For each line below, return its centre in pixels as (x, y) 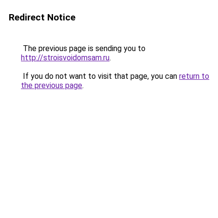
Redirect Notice (42, 17)
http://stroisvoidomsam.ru (65, 58)
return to (194, 76)
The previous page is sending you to (83, 48)
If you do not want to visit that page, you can (100, 76)
